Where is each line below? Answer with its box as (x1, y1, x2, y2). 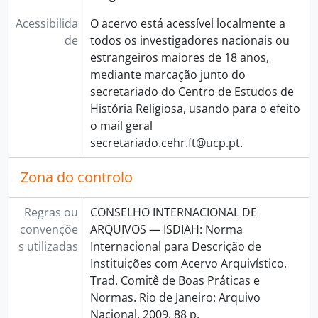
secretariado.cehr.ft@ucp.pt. (89, 135, 243, 150)
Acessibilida (15, 16, 78, 31)
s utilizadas (18, 238, 78, 254)
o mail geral (89, 118, 153, 133)
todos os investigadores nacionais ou (89, 33, 290, 48)
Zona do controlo (21, 168, 133, 187)
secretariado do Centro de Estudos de (89, 84, 294, 99)
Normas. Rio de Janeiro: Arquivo (89, 290, 261, 305)
